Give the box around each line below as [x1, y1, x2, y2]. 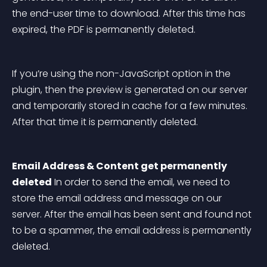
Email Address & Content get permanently [12, 159, 229, 173]
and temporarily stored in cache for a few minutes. [12, 99, 250, 113]
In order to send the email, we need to [52, 175, 232, 189]
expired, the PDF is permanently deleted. [12, 23, 195, 36]
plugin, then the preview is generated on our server [12, 83, 250, 97]
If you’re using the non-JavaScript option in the [12, 67, 233, 80]
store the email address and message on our [12, 191, 224, 205]
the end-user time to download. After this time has [12, 7, 248, 20]
